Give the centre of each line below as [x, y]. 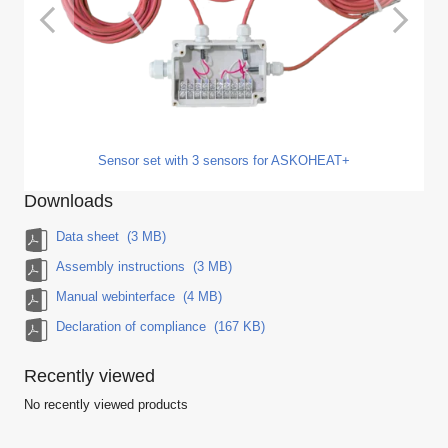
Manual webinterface [117, 297]
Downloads [68, 201]
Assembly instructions [122, 267]
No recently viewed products [106, 404]
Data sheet [89, 237]
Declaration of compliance [133, 327]
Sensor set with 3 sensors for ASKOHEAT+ [224, 161]
